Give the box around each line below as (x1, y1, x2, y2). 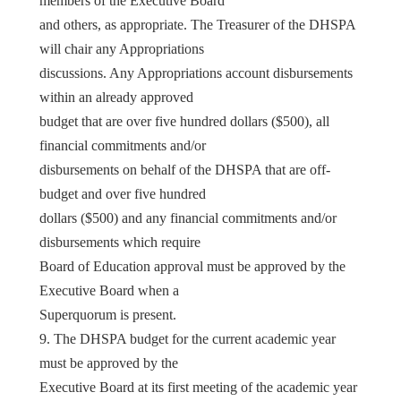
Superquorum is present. (39, 306, 176, 322)
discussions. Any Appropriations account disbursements (39, 64, 353, 81)
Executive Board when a (39, 282, 179, 298)
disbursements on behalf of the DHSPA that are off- (39, 161, 330, 177)
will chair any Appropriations (39, 40, 204, 56)
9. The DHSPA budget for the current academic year (39, 330, 336, 346)
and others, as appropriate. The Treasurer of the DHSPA (39, 16, 355, 32)
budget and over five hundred (39, 185, 206, 201)
